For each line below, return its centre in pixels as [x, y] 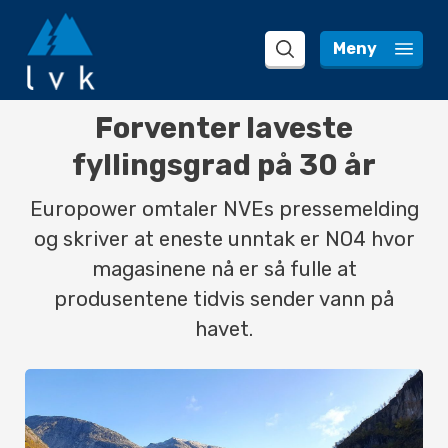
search [313, 59]
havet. [224, 329]
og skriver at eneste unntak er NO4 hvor [224, 239]
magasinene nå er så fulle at [224, 269]
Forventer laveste [224, 128]
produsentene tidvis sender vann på [224, 299]
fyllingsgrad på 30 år [224, 165]
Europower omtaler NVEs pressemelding [224, 209]
